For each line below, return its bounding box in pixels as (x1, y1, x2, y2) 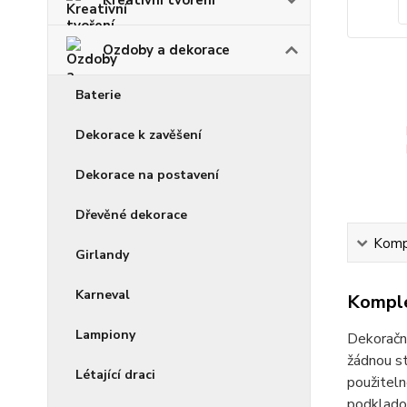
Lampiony (75, 325, 135, 343)
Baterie (75, 85, 121, 104)
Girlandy (75, 245, 129, 263)
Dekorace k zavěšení (75, 125, 202, 144)
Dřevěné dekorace (75, 205, 187, 223)
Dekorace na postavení (75, 165, 219, 184)
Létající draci (75, 365, 155, 383)
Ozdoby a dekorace (103, 40, 230, 59)
